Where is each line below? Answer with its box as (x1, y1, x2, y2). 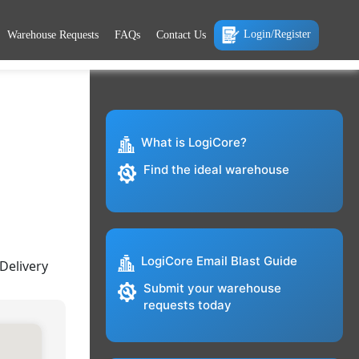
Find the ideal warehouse (143, 162, 289, 178)
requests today (143, 297, 232, 313)
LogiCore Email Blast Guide (140, 253, 297, 269)
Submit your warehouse (143, 280, 281, 296)
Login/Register (244, 27, 311, 40)
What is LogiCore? (140, 135, 247, 151)
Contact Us (156, 28, 206, 41)
